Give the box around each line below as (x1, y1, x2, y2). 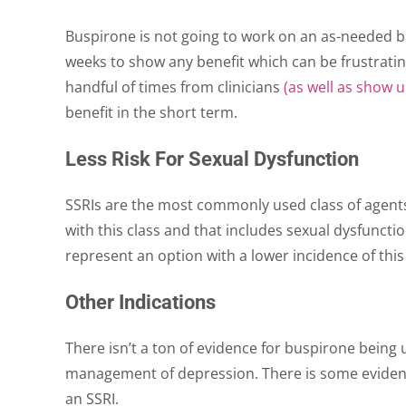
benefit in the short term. (65, 101, 237, 122)
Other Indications (65, 290, 216, 314)
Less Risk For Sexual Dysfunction (65, 147, 359, 170)
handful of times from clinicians (65, 76, 284, 97)
